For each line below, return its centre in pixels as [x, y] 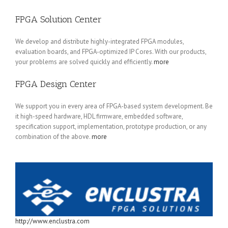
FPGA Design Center [56, 84]
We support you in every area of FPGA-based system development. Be [114, 106]
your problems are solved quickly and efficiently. [84, 62]
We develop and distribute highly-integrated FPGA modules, [99, 41]
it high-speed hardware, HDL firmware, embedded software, [99, 116]
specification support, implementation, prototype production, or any [111, 126]
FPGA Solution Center [59, 19]
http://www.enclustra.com [52, 221]
